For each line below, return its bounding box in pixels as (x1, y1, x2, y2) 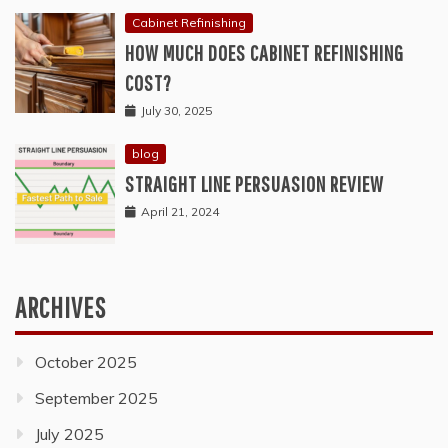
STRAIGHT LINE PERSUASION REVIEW (125, 170, 384, 196)
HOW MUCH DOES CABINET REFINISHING (125, 39, 404, 65)
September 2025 (35, 387, 158, 408)
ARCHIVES (15, 290, 106, 324)
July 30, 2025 (141, 102, 212, 118)
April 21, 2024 (141, 203, 219, 219)
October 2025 (35, 351, 137, 372)
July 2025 (35, 423, 104, 444)
